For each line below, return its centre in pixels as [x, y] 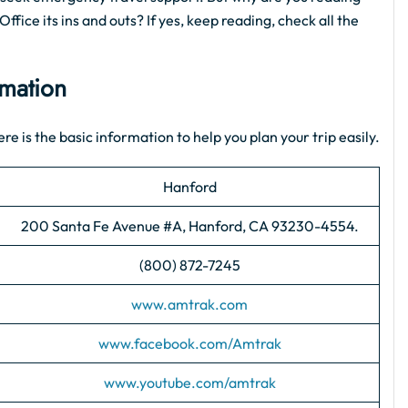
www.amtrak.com [189, 305]
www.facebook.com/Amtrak [189, 344]
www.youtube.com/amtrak [189, 383]
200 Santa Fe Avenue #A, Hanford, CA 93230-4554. [189, 226]
